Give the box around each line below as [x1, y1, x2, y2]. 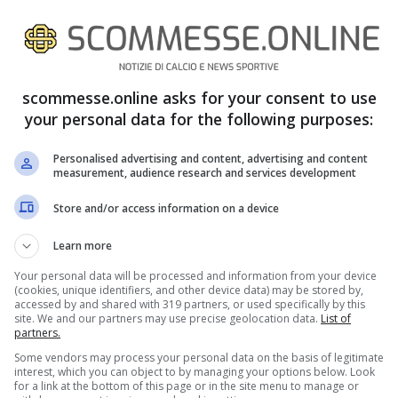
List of [321, 310, 351, 326]
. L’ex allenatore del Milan [173, 60, 370, 82]
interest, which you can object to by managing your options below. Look [14, 363, 375, 379]
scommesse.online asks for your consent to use [21, 86, 377, 108]
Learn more [53, 237, 112, 253]
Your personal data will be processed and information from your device [14, 267, 377, 283]
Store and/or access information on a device [53, 201, 279, 216]
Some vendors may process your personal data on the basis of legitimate [14, 349, 384, 365]
